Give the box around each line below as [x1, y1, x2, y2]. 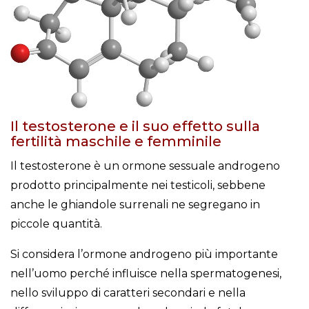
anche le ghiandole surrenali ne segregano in [10, 198, 260, 212]
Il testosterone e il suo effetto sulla [10, 118, 260, 135]
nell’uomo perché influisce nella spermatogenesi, [10, 267, 281, 281]
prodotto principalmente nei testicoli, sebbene [10, 179, 266, 192]
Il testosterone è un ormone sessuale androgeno [10, 159, 280, 173]
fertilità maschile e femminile [10, 133, 221, 150]
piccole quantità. [10, 217, 102, 231]
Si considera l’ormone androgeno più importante [10, 248, 278, 261]
